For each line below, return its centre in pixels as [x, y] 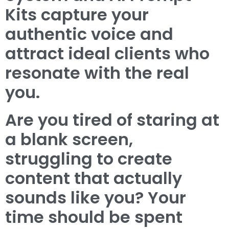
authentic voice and [89, 34]
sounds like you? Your [96, 198]
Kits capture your [77, 15]
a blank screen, [69, 139]
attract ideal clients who [107, 53]
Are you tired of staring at [112, 120]
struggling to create [89, 159]
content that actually [94, 178]
